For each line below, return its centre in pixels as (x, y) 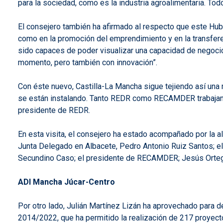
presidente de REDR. (54, 110)
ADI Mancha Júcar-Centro (66, 182)
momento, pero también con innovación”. (88, 62)
